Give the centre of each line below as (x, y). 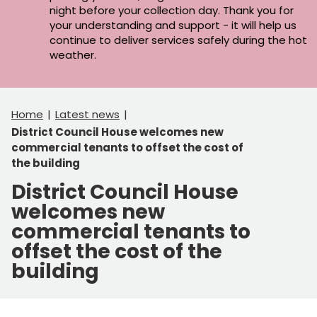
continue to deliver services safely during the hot (178, 40)
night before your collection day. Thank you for (172, 10)
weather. (74, 54)
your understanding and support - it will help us (173, 25)
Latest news (87, 114)
